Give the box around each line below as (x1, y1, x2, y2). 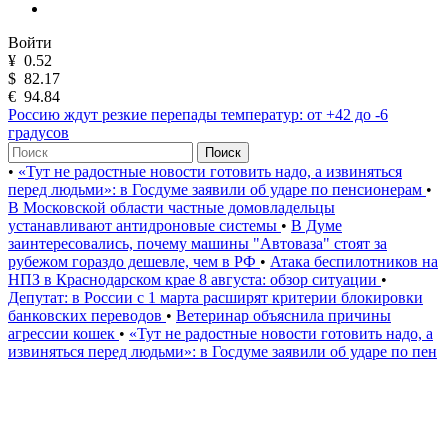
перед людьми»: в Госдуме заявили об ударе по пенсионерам (8, 181, 426, 198)
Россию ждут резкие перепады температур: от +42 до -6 (8, 106, 388, 123)
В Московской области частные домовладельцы (8, 199, 335, 216)
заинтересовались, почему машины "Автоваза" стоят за (8, 235, 387, 252)
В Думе (291, 217, 342, 234)
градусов (8, 124, 69, 141)
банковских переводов (8, 307, 166, 324)
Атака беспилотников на (270, 253, 438, 270)
